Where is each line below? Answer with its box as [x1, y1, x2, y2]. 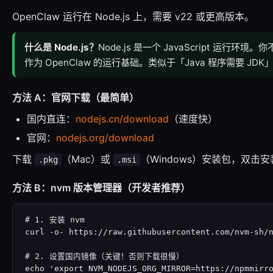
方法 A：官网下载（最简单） [12, 91, 139, 104]
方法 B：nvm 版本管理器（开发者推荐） [12, 182, 190, 194]
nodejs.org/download [56, 132, 154, 144]
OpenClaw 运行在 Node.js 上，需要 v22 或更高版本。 [12, 10, 254, 23]
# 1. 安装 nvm [25, 215, 85, 224]
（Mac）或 [62, 153, 113, 165]
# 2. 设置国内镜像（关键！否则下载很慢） [25, 252, 184, 261]
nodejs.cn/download [76, 113, 169, 125]
